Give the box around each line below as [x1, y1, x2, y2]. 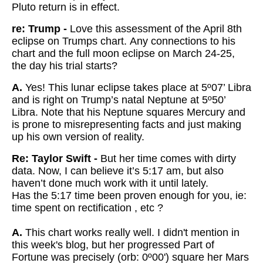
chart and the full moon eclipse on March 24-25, [12, 48, 235, 59]
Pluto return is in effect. [12, 1, 120, 13]
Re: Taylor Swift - [12, 153, 97, 164]
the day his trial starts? [12, 60, 117, 72]
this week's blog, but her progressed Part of [12, 239, 214, 251]
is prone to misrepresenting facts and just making [12, 119, 241, 130]
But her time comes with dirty [97, 153, 236, 164]
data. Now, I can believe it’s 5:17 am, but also [12, 165, 224, 177]
